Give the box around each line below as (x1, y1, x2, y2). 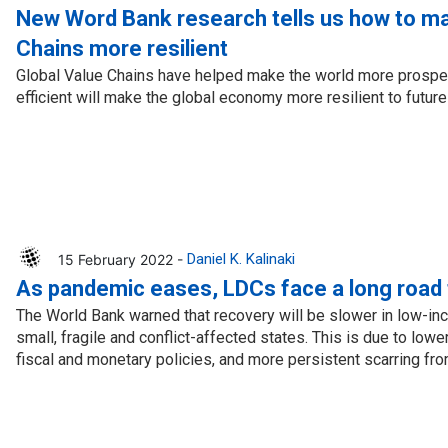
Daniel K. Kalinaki (186, 250, 295, 269)
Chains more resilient (15, 35, 228, 61)
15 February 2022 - (57, 250, 187, 268)
